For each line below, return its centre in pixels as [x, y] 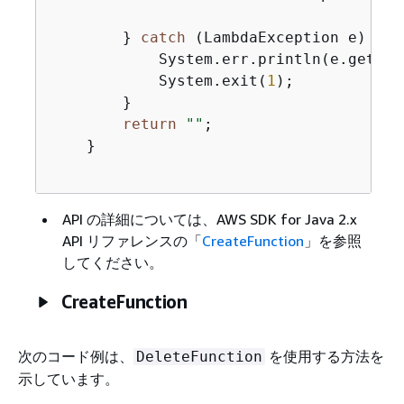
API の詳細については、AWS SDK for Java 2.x [209, 219]
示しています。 [69, 378]
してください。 [112, 262]
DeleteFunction [199, 356]
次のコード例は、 [76, 356]
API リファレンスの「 [132, 240]
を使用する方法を [325, 356]
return [149, 124]
